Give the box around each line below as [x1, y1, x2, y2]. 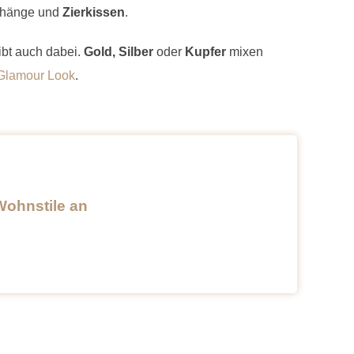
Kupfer [182, 44, 226, 58]
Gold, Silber [84, 44, 156, 58]
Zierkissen [62, 5, 125, 19]
